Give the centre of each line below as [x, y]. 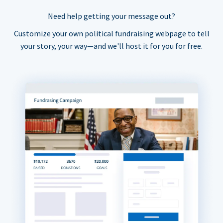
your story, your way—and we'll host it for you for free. [111, 46]
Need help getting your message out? [111, 16]
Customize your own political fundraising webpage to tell [111, 34]
